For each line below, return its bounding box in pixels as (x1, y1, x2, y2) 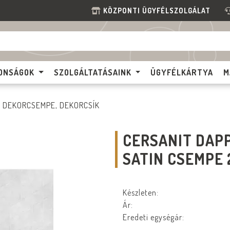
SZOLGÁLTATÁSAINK (53, 67, 131, 78)
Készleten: (123, 187, 159, 198)
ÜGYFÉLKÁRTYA (150, 67, 214, 78)
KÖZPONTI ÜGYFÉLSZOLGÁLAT (103, 6, 215, 15)
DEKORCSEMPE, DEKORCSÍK (3, 100, 100, 110)
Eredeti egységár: (123, 212, 184, 222)
